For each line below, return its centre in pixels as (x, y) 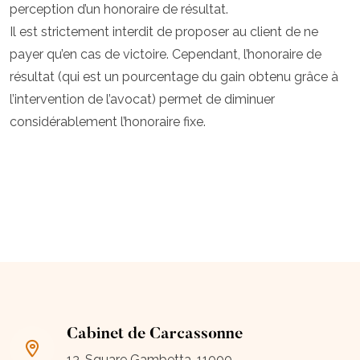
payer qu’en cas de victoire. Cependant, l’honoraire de (166, 55)
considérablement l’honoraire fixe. (108, 122)
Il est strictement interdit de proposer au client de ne (164, 32)
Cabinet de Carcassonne (155, 335)
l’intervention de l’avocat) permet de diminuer (142, 100)
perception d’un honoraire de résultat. (119, 10)
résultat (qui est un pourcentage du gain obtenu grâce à (174, 77)
